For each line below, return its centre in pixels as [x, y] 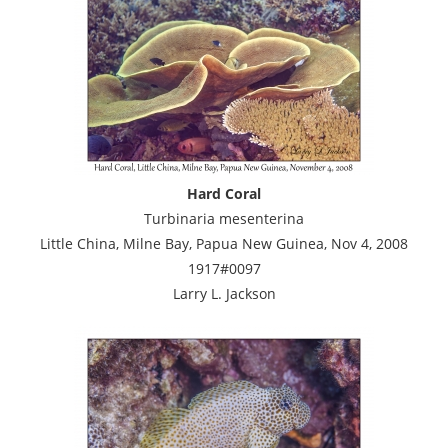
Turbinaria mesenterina [224, 218]
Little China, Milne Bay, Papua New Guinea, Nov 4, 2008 [224, 243]
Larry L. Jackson [224, 293]
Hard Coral [224, 193]
